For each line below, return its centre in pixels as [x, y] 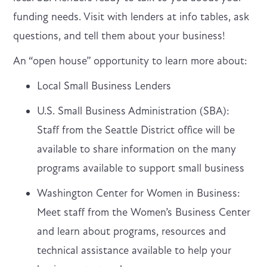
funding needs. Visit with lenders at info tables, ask [131, 16]
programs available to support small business [141, 168]
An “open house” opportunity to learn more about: [131, 60]
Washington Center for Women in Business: [139, 193]
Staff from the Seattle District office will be [136, 130]
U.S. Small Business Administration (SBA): [133, 111]
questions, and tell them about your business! [119, 35]
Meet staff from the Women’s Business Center [144, 212]
